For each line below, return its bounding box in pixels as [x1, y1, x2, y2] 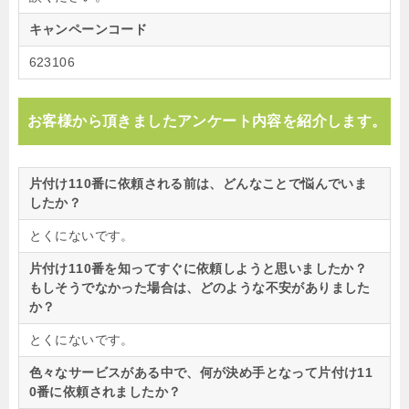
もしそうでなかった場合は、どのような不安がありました [28, 280, 371, 296]
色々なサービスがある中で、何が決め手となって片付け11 [28, 365, 373, 381]
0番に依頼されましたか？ [28, 384, 182, 400]
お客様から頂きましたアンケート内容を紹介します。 [27, 113, 387, 130]
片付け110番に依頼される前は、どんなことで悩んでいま [28, 176, 368, 192]
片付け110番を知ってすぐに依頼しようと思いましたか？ [28, 261, 368, 277]
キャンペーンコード [28, 22, 148, 37]
